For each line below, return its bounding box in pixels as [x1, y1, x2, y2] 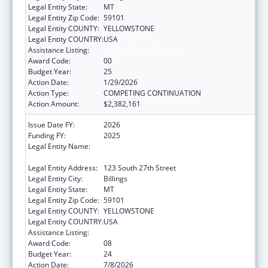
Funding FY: [28, 130, 66, 141]
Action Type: [28, 87, 69, 98]
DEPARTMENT [103, 151, 151, 162]
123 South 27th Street [103, 162, 176, 173]
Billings [103, 173, 127, 184]
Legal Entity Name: [28, 141, 90, 151]
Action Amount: [28, 98, 79, 109]
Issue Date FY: [28, 119, 75, 130]
